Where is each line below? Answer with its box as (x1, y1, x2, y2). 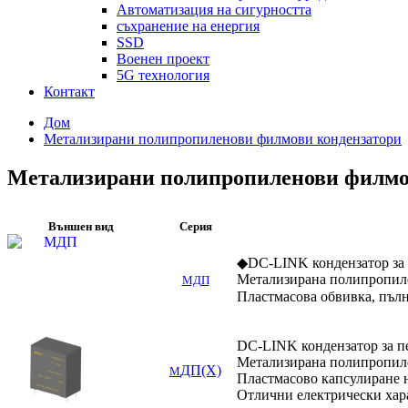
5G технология (117, 67, 209, 83)
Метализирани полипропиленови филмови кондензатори (44, 131, 402, 147)
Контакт (44, 84, 95, 99)
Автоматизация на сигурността (117, 2, 311, 17)
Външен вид (47, 219, 114, 233)
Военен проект (117, 51, 209, 66)
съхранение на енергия (117, 18, 260, 34)
